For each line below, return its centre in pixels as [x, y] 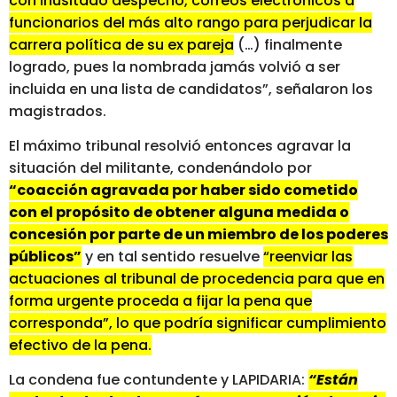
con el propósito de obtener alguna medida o [179, 213]
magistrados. [58, 111]
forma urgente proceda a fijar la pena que [160, 301]
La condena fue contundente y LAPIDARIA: [159, 380]
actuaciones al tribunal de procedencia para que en [197, 279]
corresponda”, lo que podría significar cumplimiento [198, 323]
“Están [333, 380]
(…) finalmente [288, 44]
